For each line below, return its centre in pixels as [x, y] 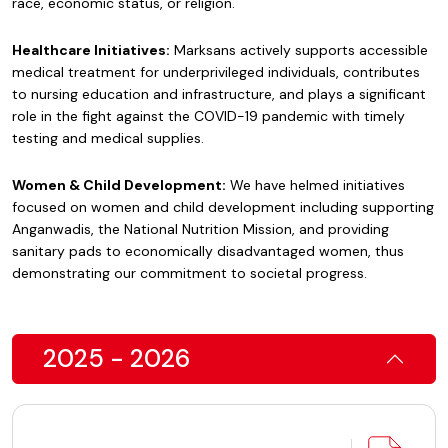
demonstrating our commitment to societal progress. [189, 273]
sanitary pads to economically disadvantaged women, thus [208, 251]
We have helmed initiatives [315, 185]
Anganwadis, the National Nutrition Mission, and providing [200, 229]
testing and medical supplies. [108, 138]
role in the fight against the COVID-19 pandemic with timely [208, 116]
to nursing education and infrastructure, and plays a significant [219, 94]
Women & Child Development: [119, 185]
